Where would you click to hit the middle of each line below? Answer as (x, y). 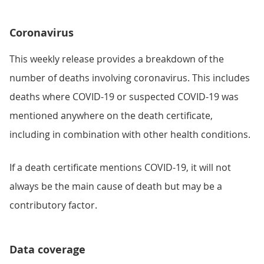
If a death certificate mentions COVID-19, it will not (120, 167)
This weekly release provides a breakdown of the (117, 59)
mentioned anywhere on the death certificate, (111, 115)
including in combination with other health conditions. (130, 134)
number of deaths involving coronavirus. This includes (130, 78)
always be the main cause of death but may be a (116, 186)
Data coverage (47, 250)
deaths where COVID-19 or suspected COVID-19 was (124, 97)
